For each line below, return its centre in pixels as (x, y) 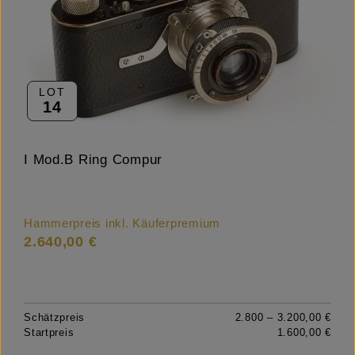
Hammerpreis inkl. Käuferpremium (122, 223)
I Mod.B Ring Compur (94, 159)
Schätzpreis (55, 317)
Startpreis (49, 332)
